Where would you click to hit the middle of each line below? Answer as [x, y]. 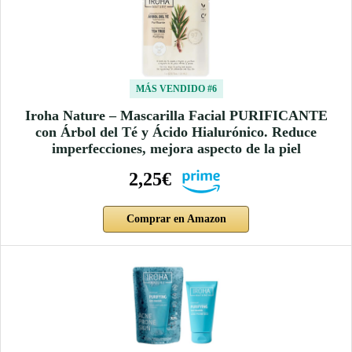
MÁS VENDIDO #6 [176, 88]
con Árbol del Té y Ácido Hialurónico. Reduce [176, 132]
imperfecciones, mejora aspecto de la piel [176, 148]
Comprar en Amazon [176, 218]
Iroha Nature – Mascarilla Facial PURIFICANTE [176, 115]
